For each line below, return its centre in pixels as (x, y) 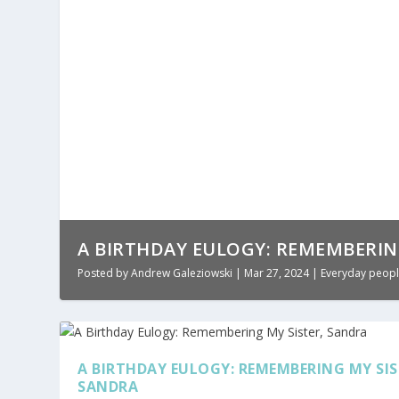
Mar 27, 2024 (277, 273)
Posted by (105, 273)
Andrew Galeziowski (182, 273)
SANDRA (108, 386)
